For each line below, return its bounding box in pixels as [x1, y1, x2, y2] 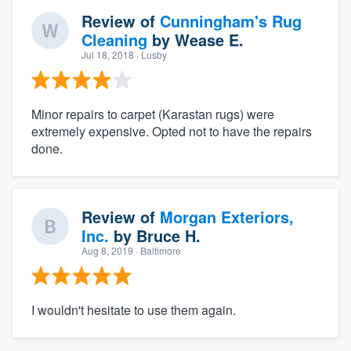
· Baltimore [133, 243, 181, 257]
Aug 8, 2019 [81, 243, 133, 257]
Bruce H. [136, 223, 201, 247]
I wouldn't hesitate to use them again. [31, 300, 236, 319]
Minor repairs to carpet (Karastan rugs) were [31, 104, 274, 123]
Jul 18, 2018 [81, 47, 134, 61]
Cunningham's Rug [160, 9, 302, 32]
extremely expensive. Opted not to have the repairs [31, 121, 312, 140]
